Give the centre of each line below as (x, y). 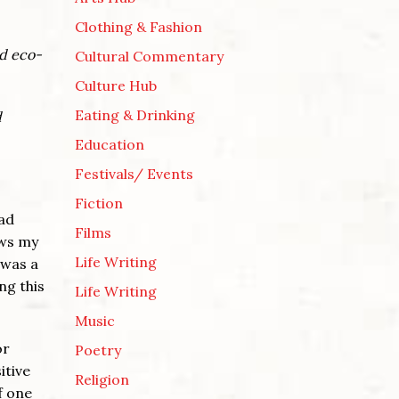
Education (109, 144)
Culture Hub (115, 85)
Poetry (98, 350)
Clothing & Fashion (138, 26)
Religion (102, 379)
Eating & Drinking (134, 114)
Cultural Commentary (149, 56)
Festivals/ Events (134, 173)
